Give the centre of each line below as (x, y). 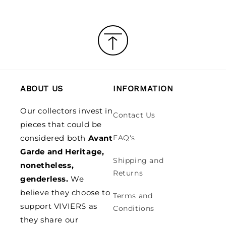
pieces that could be (61, 124)
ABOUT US (42, 89)
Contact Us (134, 115)
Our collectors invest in (67, 111)
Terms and (133, 196)
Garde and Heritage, (62, 152)
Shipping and (138, 160)
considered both (54, 138)
